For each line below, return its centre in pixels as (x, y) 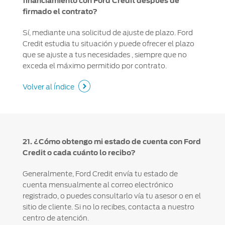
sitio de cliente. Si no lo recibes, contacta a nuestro (108, 207)
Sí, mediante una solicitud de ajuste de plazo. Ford (107, 32)
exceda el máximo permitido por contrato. (94, 66)
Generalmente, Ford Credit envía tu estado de (100, 174)
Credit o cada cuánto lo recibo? (79, 152)
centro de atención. (55, 218)
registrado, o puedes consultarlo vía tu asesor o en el (111, 196)
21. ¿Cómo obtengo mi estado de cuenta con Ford (111, 141)
